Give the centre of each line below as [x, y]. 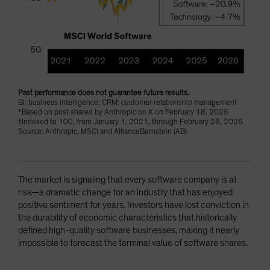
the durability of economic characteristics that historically [127, 218]
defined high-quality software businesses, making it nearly [129, 231]
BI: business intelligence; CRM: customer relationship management [127, 103]
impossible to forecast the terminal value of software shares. [133, 243]
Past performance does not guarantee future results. [104, 93]
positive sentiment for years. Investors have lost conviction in [133, 205]
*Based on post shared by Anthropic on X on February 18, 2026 [123, 113]
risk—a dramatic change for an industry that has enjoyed [125, 193]
